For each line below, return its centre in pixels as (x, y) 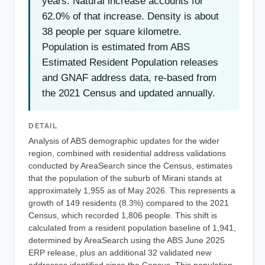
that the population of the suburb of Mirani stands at (125, 179)
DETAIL (43, 126)
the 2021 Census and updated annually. (129, 93)
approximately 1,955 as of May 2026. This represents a (132, 191)
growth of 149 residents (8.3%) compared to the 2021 (129, 203)
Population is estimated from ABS (116, 47)
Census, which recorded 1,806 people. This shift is (123, 216)
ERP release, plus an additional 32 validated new (120, 253)
